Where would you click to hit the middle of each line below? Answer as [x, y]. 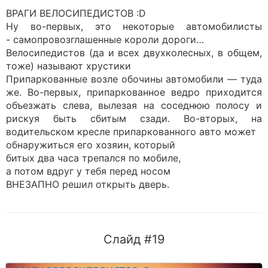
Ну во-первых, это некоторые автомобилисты [134, 26]
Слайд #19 [134, 239]
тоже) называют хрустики [68, 66]
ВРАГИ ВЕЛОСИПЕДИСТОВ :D [76, 13]
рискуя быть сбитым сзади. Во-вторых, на [134, 118]
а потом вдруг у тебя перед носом [88, 171]
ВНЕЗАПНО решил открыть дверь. [88, 184]
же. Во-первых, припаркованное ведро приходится [134, 92]
